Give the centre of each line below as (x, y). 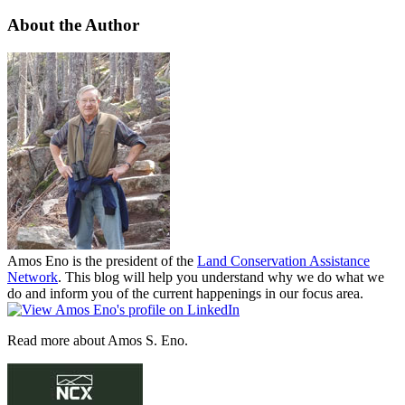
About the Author (73, 25)
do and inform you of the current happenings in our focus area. (185, 294)
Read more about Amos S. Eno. (98, 341)
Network (33, 278)
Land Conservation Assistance (283, 261)
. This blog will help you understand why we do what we (221, 278)
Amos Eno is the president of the (102, 261)
